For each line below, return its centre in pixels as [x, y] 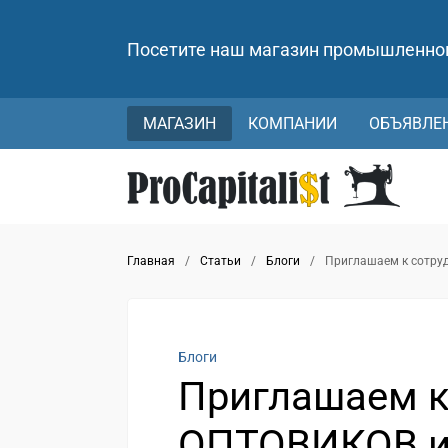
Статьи [220, 261]
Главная [151, 261]
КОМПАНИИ [292, 123]
